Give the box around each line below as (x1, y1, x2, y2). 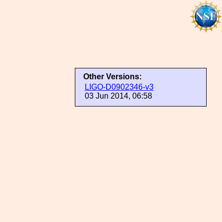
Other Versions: (83, 72, 142, 81)
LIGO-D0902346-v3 (85, 83, 154, 91)
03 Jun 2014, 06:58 (85, 92, 152, 100)
